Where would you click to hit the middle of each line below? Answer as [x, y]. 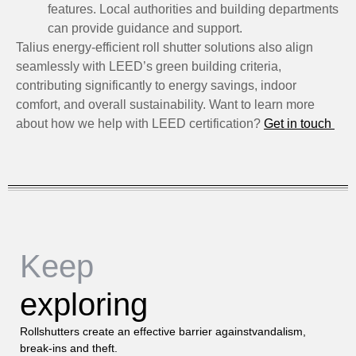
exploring [84, 305]
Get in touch [299, 123]
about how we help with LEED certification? [140, 123]
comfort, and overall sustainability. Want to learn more [165, 104]
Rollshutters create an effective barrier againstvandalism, [163, 332]
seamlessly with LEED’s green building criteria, [149, 66]
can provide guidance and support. [145, 28]
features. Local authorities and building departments [193, 9]
